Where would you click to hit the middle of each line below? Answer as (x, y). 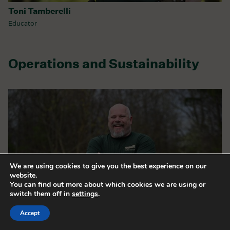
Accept (30, 213)
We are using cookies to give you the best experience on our (108, 166)
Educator (23, 24)
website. (23, 175)
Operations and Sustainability (104, 64)
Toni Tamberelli (40, 11)
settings (85, 194)
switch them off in (41, 194)
